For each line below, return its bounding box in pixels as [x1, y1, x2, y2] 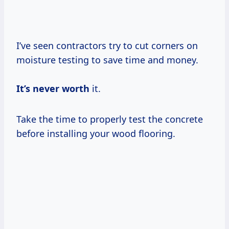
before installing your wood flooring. [16, 127, 175, 140]
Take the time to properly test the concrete [16, 112, 203, 125]
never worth [33, 82, 89, 95]
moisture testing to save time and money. [16, 53, 198, 66]
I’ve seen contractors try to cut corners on [16, 39, 198, 52]
